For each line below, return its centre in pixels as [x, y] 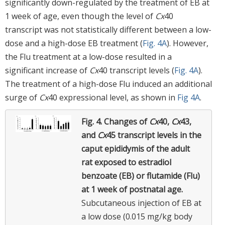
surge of [22, 97]
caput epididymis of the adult [136, 148]
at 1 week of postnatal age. [132, 189]
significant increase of [47, 70]
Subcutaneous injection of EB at [141, 203]
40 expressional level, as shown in [113, 97]
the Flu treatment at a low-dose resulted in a [88, 57]
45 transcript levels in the [154, 135]
